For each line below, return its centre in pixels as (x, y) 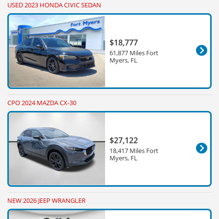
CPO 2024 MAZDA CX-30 (42, 103)
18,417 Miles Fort (134, 151)
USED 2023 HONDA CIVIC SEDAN (54, 5)
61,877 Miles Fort (134, 53)
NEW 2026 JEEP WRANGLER (46, 201)
